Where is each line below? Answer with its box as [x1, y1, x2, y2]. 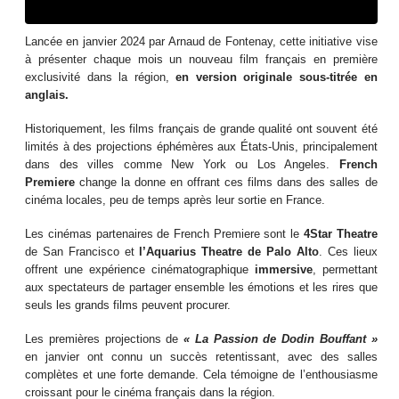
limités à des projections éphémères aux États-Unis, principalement [25, 139, 378, 153]
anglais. [25, 87, 69, 102]
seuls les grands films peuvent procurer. [25, 297, 232, 312]
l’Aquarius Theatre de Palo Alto [139, 244, 319, 258]
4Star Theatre [303, 226, 378, 240]
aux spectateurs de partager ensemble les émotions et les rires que [25, 280, 378, 294]
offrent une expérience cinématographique [25, 262, 248, 276]
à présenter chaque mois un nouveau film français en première [25, 52, 378, 66]
